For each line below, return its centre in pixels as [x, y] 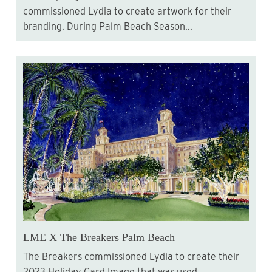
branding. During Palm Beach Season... [108, 27]
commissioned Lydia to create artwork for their [127, 12]
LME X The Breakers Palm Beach [99, 237]
